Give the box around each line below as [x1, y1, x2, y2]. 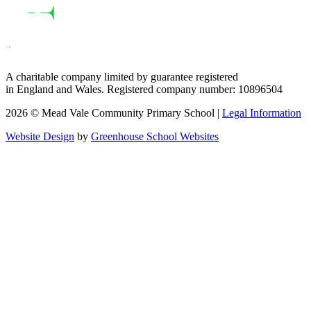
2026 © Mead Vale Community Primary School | [6, 107, 222, 119]
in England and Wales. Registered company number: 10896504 [6, 83, 283, 96]
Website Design [6, 131, 74, 143]
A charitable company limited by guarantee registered [6, 71, 238, 83]
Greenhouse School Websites [91, 131, 219, 143]
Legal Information [222, 107, 301, 119]
